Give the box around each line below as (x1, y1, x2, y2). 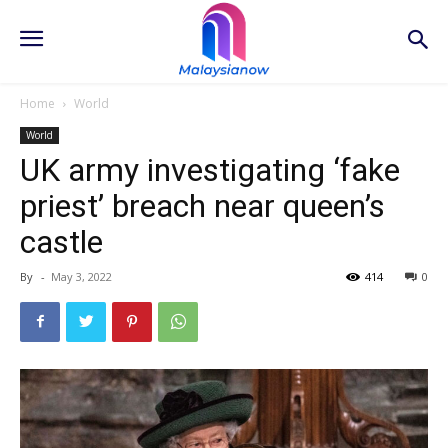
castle (20, 222, 103, 261)
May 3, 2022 (51, 268, 112, 284)
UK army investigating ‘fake (20, 150, 400, 189)
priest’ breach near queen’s (20, 186, 385, 225)
